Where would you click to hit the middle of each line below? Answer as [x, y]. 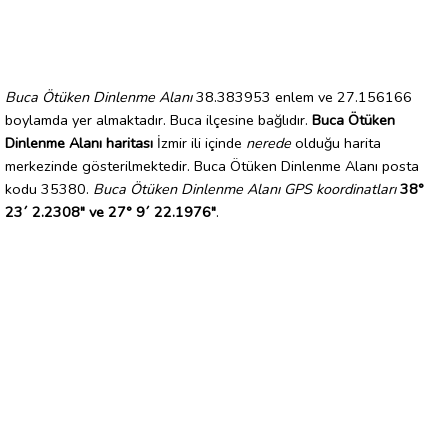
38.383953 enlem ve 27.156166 [302, 96]
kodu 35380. [49, 188]
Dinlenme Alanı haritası [79, 142]
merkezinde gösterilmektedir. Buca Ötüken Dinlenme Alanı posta [212, 165]
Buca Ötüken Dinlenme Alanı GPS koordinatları [244, 188]
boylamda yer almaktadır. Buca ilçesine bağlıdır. [158, 119]
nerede [268, 142]
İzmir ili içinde [199, 142]
